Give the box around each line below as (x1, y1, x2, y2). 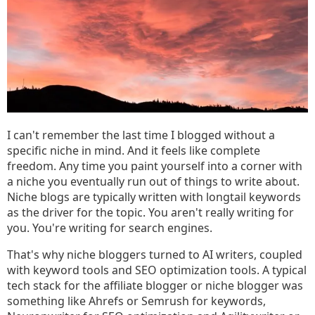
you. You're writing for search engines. (7, 220, 212, 236)
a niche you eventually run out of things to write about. (7, 174, 300, 189)
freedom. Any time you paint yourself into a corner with (7, 158, 302, 174)
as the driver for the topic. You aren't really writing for (7, 205, 294, 220)
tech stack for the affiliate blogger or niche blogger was (7, 278, 303, 293)
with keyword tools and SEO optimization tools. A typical (7, 262, 307, 278)
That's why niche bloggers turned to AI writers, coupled (7, 247, 302, 262)
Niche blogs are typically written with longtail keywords (7, 189, 301, 205)
